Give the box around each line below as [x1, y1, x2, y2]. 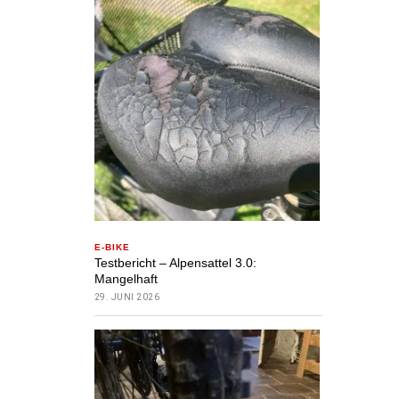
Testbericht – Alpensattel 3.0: [94, 256, 256, 271]
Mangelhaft [94, 272, 158, 287]
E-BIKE [94, 242, 130, 253]
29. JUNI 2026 [94, 292, 160, 303]
